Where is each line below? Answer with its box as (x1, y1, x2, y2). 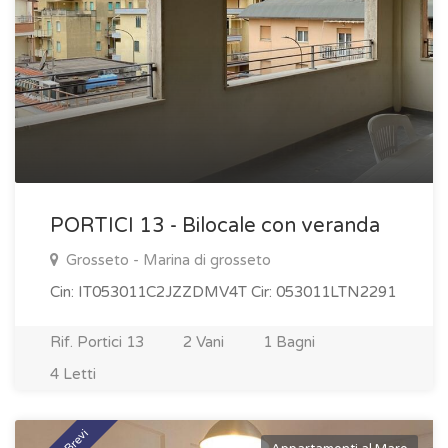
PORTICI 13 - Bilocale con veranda (50, 214, 380, 238)
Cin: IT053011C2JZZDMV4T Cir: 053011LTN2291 (50, 283, 396, 301)
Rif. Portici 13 (50, 333, 144, 351)
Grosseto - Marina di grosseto (62, 251, 271, 269)
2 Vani (183, 333, 224, 351)
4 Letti (50, 365, 96, 383)
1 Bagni (263, 333, 315, 351)
